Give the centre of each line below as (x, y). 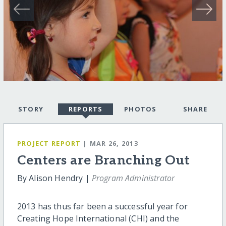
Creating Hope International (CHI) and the (98, 218)
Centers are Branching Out (103, 161)
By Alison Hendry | (54, 178)
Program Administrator (133, 178)
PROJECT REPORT (49, 144)
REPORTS (86, 109)
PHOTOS (140, 109)
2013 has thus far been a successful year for (102, 206)
